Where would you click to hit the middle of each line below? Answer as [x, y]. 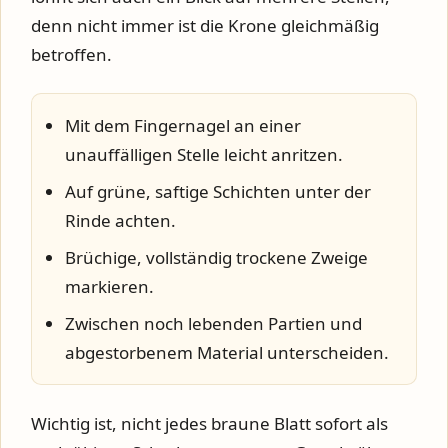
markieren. [109, 286]
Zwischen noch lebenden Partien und [213, 323]
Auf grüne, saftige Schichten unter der [218, 191]
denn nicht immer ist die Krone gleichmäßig [205, 25]
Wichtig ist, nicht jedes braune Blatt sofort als [209, 423]
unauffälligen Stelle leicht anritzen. [204, 154]
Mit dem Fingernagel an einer [183, 125]
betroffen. [71, 54]
